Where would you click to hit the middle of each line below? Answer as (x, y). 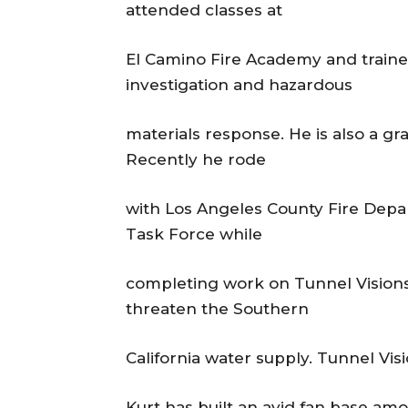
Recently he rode (196, 160)
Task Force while (194, 235)
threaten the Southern (217, 309)
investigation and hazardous (239, 85)
